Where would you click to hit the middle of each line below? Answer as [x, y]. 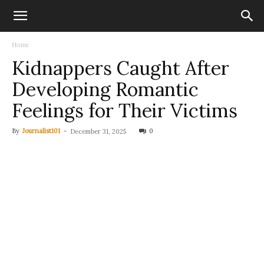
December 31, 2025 [98, 131]
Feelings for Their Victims [125, 110]
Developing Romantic [105, 89]
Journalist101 [41, 131]
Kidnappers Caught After [121, 68]
